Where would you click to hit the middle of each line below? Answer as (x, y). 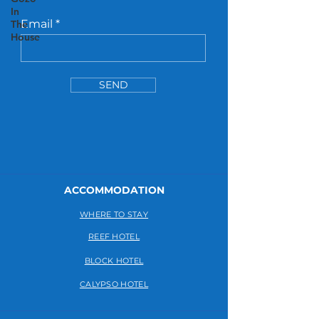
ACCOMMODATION (114, 190)
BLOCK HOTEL (114, 261)
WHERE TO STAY (114, 215)
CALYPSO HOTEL (114, 284)
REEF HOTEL (114, 237)
